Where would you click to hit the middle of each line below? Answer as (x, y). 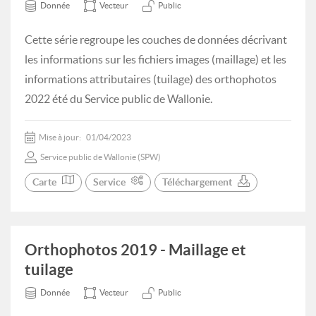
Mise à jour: (61, 137)
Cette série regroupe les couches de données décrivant (156, 39)
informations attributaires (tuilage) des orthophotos (151, 79)
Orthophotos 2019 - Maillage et (135, 249)
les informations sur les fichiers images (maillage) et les (156, 59)
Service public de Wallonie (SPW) (101, 157)
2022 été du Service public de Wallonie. (119, 99)
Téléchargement (197, 182)
